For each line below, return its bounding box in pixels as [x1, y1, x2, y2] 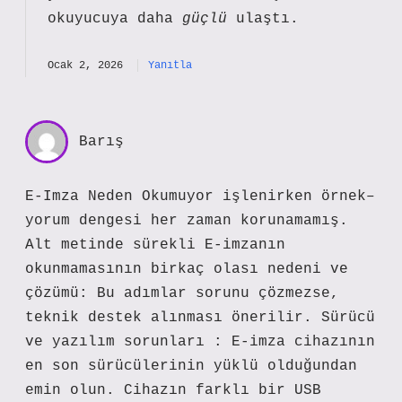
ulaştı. [227, 11, 299, 27]
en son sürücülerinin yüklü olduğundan [25, 358, 357, 374]
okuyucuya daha [48, 11, 182, 27]
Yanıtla [148, 59, 192, 72]
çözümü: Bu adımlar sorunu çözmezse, [25, 285, 339, 301]
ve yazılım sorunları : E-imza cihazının [25, 334, 375, 350]
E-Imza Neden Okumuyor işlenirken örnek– [25, 188, 375, 205]
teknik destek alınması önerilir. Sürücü [25, 310, 375, 326]
